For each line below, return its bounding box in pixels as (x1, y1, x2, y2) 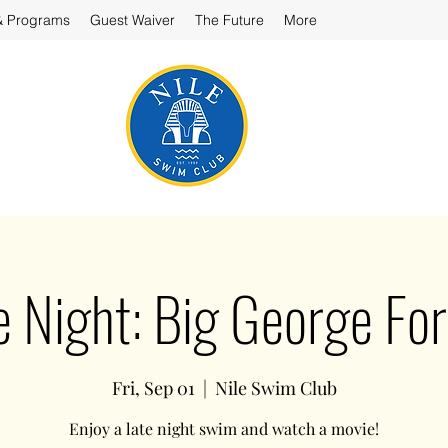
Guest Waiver (90, 11, 175, 29)
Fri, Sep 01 (111, 376, 195, 400)
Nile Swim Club (214, 376, 337, 400)
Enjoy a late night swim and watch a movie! (69, 418, 379, 439)
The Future (195, 11, 264, 29)
